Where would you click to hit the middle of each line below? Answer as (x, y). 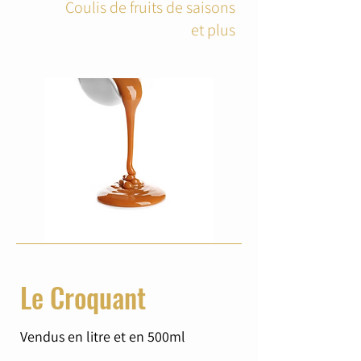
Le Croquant (83, 297)
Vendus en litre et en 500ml (103, 336)
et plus (213, 30)
